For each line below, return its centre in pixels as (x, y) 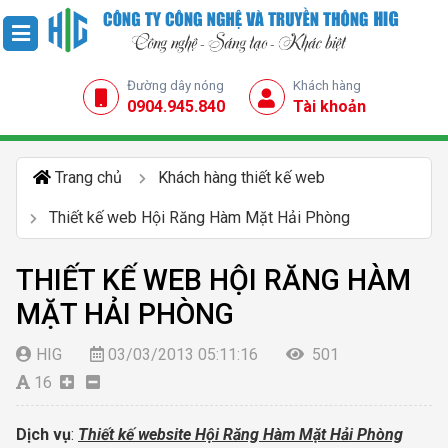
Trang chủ (88, 177)
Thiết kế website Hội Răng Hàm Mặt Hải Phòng (240, 434)
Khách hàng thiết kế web (241, 177)
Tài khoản (329, 106)
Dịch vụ (43, 434)
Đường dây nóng (175, 85)
